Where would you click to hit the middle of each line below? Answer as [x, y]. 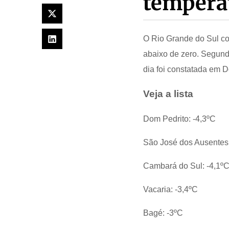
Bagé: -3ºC [163, 213]
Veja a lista [168, 94]
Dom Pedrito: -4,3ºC [180, 119]
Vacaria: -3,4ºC [171, 190]
